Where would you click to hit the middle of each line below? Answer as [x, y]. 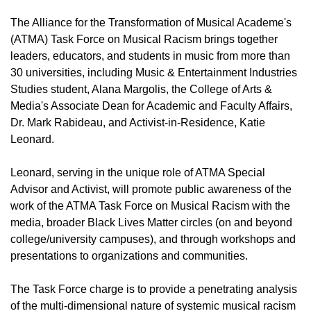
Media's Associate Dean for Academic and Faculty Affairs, [151, 106]
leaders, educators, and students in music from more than [150, 56]
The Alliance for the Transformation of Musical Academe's [151, 23]
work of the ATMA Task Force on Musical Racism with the [150, 206]
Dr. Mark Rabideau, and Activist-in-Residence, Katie [138, 123]
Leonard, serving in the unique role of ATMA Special [138, 173]
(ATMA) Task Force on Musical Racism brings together [144, 39]
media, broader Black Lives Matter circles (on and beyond [151, 222]
